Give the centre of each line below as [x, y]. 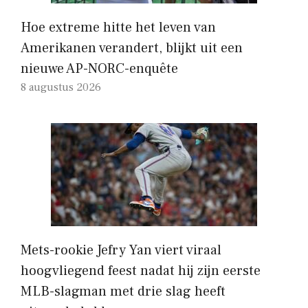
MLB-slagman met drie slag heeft [123, 291]
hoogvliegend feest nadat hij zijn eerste [141, 271]
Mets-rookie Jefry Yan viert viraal [121, 250]
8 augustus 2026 [61, 87]
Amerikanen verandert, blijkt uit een [132, 48]
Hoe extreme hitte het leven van [118, 27]
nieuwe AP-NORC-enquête [99, 68]
